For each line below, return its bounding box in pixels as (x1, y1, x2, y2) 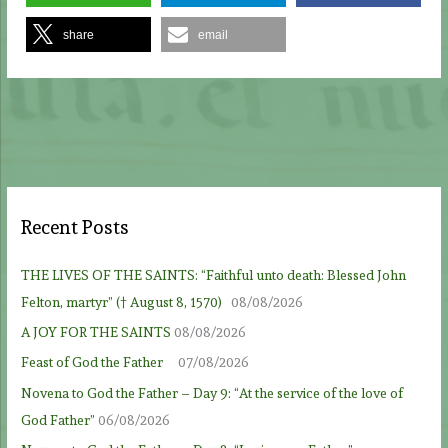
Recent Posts (21, 216, 130, 240)
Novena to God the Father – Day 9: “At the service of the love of (21, 384, 404, 401)
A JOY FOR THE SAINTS (21, 324, 172, 341)
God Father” (21, 411, 96, 428)
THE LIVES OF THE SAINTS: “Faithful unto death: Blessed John (21, 266, 407, 283)
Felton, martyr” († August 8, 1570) (21, 293, 229, 310)
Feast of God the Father (21, 354, 176, 371)
